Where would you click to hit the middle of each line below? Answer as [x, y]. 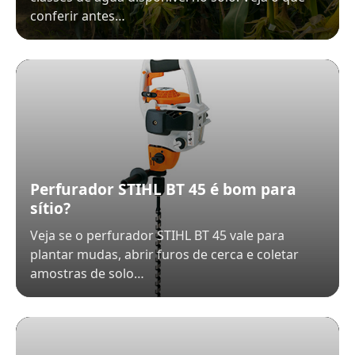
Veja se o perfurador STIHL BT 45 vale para [157, 235]
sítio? [50, 208]
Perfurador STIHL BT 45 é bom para [163, 189]
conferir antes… [78, 16]
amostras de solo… [87, 273]
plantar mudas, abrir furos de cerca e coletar [164, 254]
